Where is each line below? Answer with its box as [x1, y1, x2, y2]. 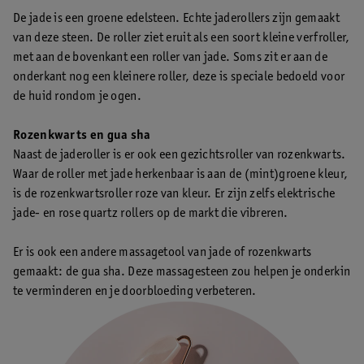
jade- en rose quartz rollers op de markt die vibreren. [13, 206, 288, 220]
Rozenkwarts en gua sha [13, 128, 151, 142]
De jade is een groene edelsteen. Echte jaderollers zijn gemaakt [13, 11, 340, 25]
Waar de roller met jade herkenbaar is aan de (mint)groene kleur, [13, 167, 349, 181]
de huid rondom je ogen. [13, 89, 141, 103]
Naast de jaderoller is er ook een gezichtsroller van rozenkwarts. [13, 148, 346, 162]
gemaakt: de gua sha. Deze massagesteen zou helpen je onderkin [13, 265, 351, 279]
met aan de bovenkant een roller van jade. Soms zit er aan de [13, 50, 327, 64]
